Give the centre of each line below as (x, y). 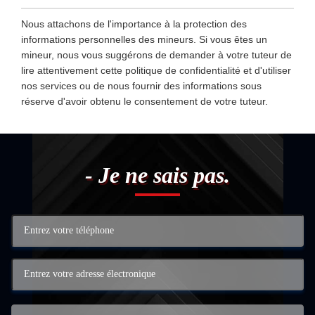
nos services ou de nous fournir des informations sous (141, 86)
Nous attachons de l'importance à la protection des (134, 24)
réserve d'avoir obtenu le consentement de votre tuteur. (144, 101)
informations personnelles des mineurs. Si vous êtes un (144, 39)
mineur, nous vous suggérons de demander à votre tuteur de (156, 55)
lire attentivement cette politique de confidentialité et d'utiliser (156, 70)
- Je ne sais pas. (157, 175)
